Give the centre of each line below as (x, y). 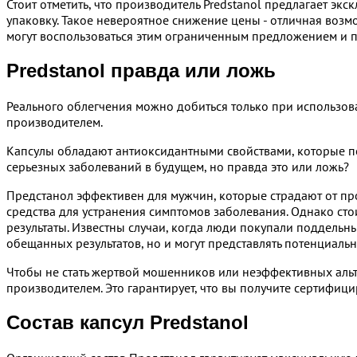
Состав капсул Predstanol (127, 322)
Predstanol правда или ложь (141, 71)
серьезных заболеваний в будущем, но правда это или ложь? (178, 166)
